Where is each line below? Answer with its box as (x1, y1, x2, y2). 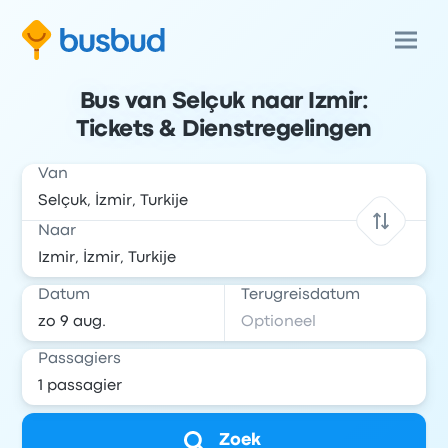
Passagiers (38, 352, 122, 366)
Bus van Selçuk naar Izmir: (79, 92, 369, 112)
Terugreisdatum (241, 288, 360, 302)
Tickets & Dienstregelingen (76, 120, 372, 140)
